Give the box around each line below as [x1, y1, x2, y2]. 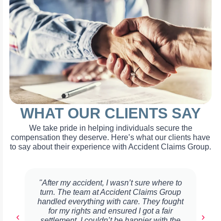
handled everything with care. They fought [37, 197, 184, 206]
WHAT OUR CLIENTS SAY [20, 105, 201, 121]
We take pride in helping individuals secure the [29, 123, 192, 132]
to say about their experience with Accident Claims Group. [10, 142, 211, 151]
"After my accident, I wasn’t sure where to [39, 179, 183, 187]
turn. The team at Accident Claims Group [40, 188, 182, 197]
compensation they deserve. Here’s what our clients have [11, 133, 210, 142]
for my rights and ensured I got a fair [48, 207, 173, 216]
